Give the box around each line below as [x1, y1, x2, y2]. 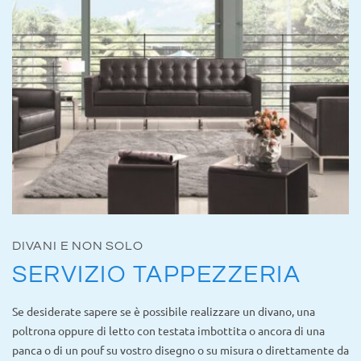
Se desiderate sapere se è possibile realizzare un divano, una [12, 303, 315, 318]
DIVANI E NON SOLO [12, 239, 143, 252]
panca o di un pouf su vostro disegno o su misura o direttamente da [12, 342, 349, 357]
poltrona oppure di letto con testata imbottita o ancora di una [12, 322, 325, 338]
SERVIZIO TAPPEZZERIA [12, 261, 301, 287]
